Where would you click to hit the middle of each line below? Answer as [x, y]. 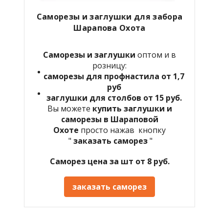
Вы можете [70, 108]
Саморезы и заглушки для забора [109, 16]
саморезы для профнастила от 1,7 [114, 76]
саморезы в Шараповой [109, 119]
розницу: [109, 65]
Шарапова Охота [109, 28]
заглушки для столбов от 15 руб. [114, 98]
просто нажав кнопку [123, 130]
